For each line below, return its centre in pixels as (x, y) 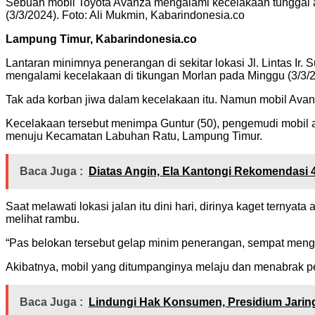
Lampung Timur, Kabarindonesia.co (101, 39)
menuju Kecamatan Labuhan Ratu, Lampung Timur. (134, 136)
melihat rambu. (43, 219)
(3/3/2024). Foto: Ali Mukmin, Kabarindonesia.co (125, 15)
